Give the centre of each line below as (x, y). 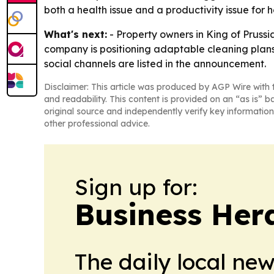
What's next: (76, 34)
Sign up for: (136, 187)
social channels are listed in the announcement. (155, 64)
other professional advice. (97, 124)
